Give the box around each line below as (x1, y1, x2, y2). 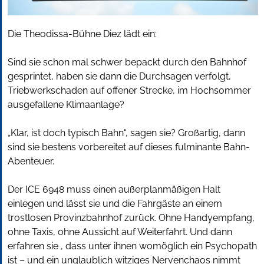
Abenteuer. (8, 156, 54, 167)
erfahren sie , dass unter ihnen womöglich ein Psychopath (8, 240, 257, 252)
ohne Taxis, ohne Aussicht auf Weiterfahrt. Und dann (8, 226, 232, 237)
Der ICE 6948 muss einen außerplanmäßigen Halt (8, 184, 220, 195)
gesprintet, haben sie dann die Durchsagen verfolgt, (8, 71, 231, 82)
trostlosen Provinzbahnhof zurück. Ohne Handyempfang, (8, 212, 255, 223)
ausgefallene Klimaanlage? (8, 99, 124, 110)
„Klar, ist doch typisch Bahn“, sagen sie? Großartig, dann (8, 127, 245, 138)
